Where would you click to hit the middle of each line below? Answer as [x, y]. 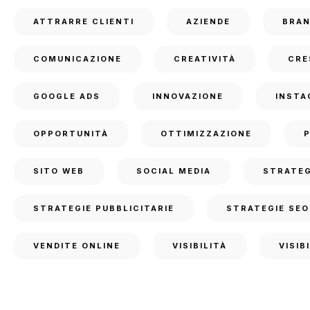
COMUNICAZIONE [77, 59]
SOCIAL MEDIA [174, 171]
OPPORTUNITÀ [71, 134]
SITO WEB [59, 171]
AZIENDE [208, 21]
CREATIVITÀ [205, 59]
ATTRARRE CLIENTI [84, 21]
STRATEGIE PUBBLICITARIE [104, 208]
